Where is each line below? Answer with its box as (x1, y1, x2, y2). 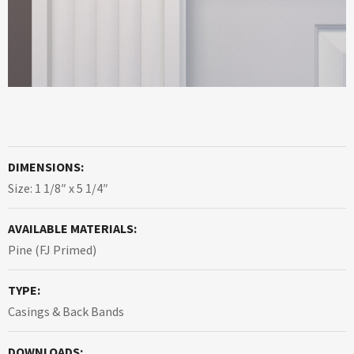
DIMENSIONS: (8, 159, 84, 175)
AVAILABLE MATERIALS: (8, 220, 137, 237)
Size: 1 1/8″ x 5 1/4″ (8, 180, 108, 197)
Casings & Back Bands (8, 303, 124, 320)
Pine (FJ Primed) (8, 242, 96, 258)
